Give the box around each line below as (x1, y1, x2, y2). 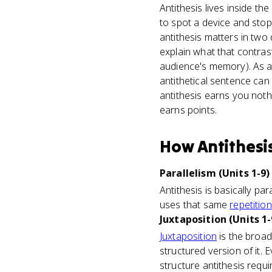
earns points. (160, 103, 217, 117)
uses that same (160, 198, 230, 211)
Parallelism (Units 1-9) (160, 166, 270, 180)
